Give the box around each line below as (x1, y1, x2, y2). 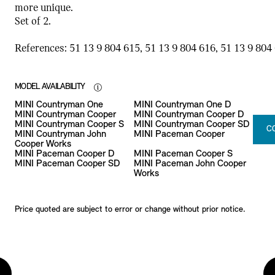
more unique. (14, 2, 73, 14)
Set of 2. (14, 15, 51, 28)
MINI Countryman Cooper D (133, 109, 244, 120)
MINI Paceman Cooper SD (14, 158, 120, 169)
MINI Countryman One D (133, 99, 231, 110)
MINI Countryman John (14, 129, 106, 139)
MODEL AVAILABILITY (14, 82, 87, 91)
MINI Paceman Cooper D (14, 149, 114, 159)
